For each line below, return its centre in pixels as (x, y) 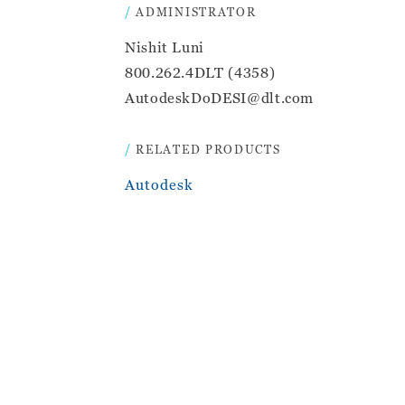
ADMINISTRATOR (196, 11)
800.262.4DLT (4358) (200, 72)
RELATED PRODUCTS (208, 149)
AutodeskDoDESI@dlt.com (220, 97)
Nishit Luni (165, 47)
